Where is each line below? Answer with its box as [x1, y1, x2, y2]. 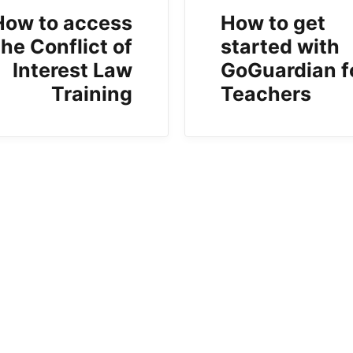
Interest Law [12, 58, 132, 83]
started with [220, 35, 340, 59]
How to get [220, 11, 325, 35]
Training [50, 82, 132, 106]
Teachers [220, 82, 311, 106]
